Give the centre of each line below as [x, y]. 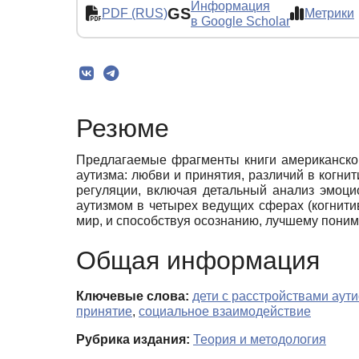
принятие [104, 312]
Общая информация [198, 261]
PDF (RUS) [135, 14]
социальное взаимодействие [225, 312]
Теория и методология [260, 340]
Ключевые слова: [133, 296]
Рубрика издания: [133, 340]
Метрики [329, 14]
